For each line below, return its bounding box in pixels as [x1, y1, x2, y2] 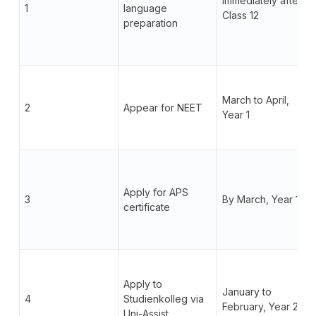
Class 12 [221, 8, 259, 21]
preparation [123, 16, 178, 29]
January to [221, 285, 272, 298]
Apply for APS [123, 186, 188, 198]
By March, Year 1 [221, 193, 299, 205]
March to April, [221, 93, 289, 106]
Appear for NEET [123, 101, 202, 114]
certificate [123, 200, 170, 213]
